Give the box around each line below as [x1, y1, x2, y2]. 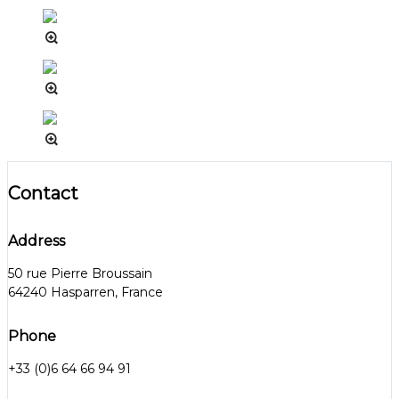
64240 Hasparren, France [8, 284, 163, 301]
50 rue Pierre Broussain [8, 265, 152, 282]
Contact [8, 183, 78, 205]
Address [8, 232, 65, 250]
